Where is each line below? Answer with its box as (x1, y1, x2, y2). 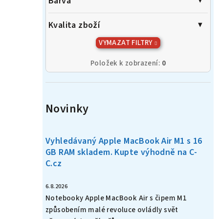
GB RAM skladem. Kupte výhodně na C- (45, 146, 197, 159)
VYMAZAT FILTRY (99, 38, 153, 48)
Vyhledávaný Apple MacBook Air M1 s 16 (45, 135, 202, 148)
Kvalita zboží (48, 19, 100, 32)
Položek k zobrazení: (90, 58, 162, 69)
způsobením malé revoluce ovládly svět (45, 205, 178, 216)
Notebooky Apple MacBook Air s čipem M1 (45, 193, 187, 204)
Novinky (45, 100, 89, 118)
